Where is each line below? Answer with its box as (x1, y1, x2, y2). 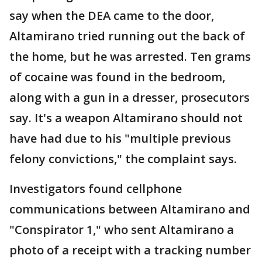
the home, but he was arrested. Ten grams (9, 49, 251, 65)
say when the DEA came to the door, (9, 8, 214, 24)
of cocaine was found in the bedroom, (9, 69, 225, 85)
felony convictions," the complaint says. (9, 151, 237, 167)
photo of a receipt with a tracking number (9, 242, 251, 258)
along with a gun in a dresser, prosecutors (9, 89, 250, 106)
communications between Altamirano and (9, 201, 250, 218)
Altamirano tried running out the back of (9, 28, 245, 44)
